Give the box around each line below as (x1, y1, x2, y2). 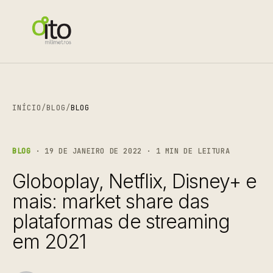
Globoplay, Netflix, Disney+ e (12, 169, 257, 193)
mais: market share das (12, 190, 209, 213)
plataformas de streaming (12, 210, 230, 233)
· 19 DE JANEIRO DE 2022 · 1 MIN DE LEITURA (30, 146, 230, 156)
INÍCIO (12, 103, 41, 113)
